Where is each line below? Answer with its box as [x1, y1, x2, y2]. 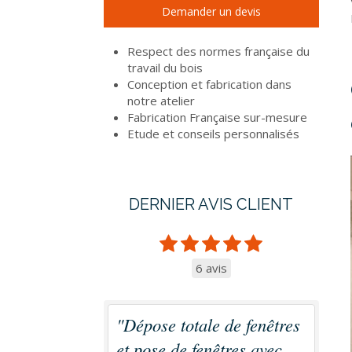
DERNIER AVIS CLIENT [129, 195, 294, 214]
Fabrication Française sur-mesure [127, 109, 307, 125]
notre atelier [127, 93, 195, 108]
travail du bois [127, 60, 203, 75]
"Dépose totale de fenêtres [116, 313, 300, 336]
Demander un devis [161, 4, 261, 19]
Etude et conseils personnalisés [127, 126, 299, 141]
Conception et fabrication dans [127, 76, 291, 92]
